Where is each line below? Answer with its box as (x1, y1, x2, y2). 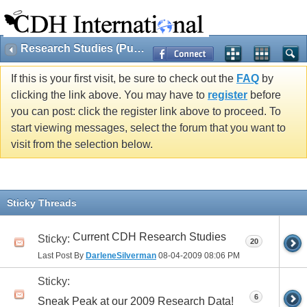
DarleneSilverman (86, 250, 156, 260)
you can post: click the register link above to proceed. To (11, 106, 281, 118)
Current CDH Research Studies (73, 230, 226, 243)
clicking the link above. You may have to (11, 89, 208, 101)
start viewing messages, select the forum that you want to (11, 122, 286, 134)
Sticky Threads (7, 197, 77, 208)
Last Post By (38, 250, 86, 260)
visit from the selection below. (11, 138, 153, 151)
